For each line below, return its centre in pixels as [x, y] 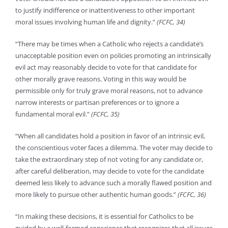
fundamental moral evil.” [53, 114]
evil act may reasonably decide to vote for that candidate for [106, 67]
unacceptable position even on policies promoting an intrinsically [113, 55]
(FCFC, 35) [105, 114]
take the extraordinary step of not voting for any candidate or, [109, 159]
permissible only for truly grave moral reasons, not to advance [109, 91]
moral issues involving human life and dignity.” [85, 22]
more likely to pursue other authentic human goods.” [96, 194]
